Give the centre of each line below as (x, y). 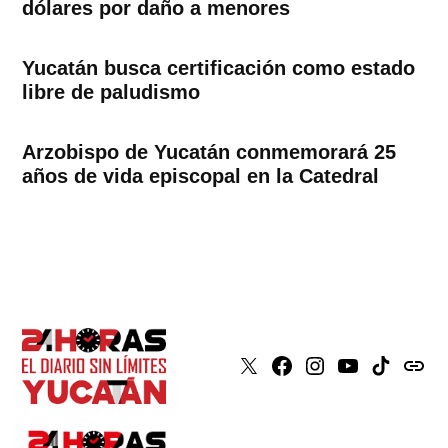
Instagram (341, 367)
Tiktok (391, 367)
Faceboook (313, 367)
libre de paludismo (111, 92)
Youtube (367, 367)
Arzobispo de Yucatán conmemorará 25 (209, 152)
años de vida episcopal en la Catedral (201, 176)
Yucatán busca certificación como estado (219, 68)
